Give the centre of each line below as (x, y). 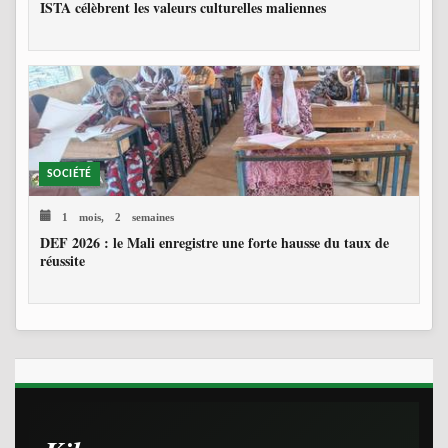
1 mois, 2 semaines (112, 216)
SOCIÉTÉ (69, 174)
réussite (62, 261)
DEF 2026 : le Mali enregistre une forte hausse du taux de (214, 243)
